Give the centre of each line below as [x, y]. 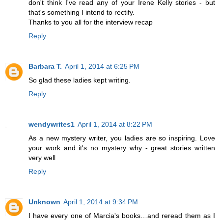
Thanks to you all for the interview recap [91, 22]
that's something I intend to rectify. [82, 12]
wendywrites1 [52, 124]
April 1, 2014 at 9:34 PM [101, 202]
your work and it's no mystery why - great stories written [122, 148]
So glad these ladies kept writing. [80, 80]
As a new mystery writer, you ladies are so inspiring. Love [122, 138]
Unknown [44, 202]
